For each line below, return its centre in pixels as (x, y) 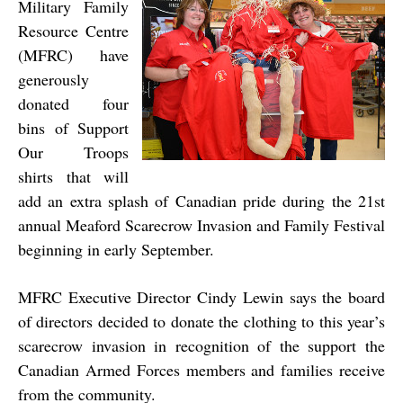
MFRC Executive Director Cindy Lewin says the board (201, 297)
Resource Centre (73, 31)
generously (54, 80)
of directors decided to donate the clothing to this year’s (201, 322)
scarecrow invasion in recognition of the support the (201, 346)
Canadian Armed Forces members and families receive (201, 370)
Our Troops (73, 152)
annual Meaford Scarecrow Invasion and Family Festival (201, 225)
